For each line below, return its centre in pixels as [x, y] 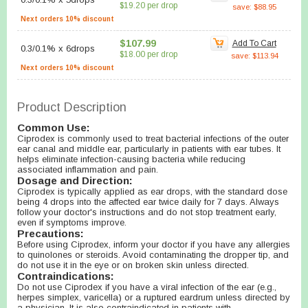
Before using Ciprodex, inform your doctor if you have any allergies [154, 244]
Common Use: [54, 128]
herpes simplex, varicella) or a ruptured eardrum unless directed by [154, 297]
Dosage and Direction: [75, 180]
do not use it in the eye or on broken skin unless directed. [133, 265]
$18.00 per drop [148, 54]
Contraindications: [66, 276]
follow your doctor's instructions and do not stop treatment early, [147, 212]
